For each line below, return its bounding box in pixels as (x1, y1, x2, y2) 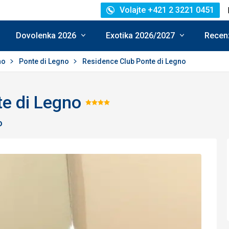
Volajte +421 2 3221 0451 (120, 5, 214, 15)
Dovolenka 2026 (16, 30, 76, 40)
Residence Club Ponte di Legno (82, 57, 186, 65)
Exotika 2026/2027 (106, 30, 175, 40)
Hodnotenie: (85, 99, 179, 120)
